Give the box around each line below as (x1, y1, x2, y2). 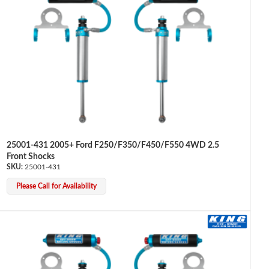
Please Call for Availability (16, 183, 97, 190)
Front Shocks (6, 153, 55, 162)
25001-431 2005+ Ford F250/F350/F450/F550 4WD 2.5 (6, 141, 219, 150)
